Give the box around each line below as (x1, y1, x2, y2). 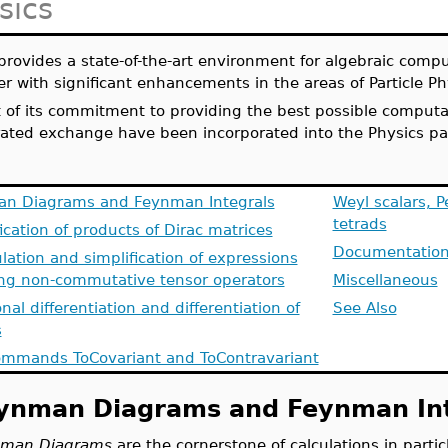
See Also (332, 299, 397, 316)
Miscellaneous (332, 271, 438, 288)
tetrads (332, 215, 387, 232)
